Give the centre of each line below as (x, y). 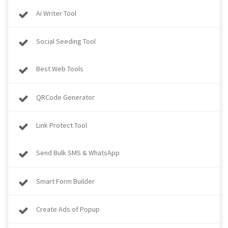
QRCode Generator (65, 97)
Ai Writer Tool (56, 13)
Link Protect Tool (62, 125)
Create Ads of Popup (68, 209)
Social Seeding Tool (66, 41)
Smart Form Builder (65, 181)
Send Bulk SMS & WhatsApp (78, 153)
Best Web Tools (60, 69)
